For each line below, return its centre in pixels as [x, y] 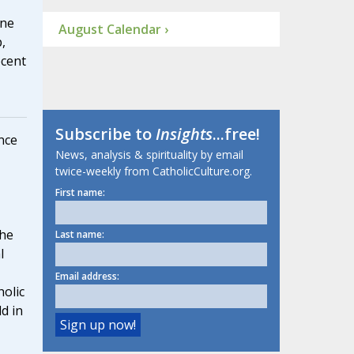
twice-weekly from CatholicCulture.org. [153, 171]
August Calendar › [113, 30]
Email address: [87, 277]
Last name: [79, 235]
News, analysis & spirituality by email [149, 155]
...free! [236, 134]
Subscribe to [105, 134]
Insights [184, 134]
